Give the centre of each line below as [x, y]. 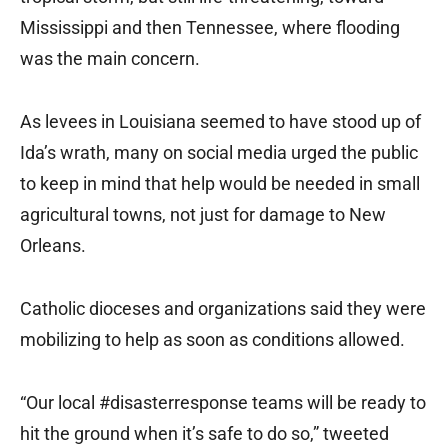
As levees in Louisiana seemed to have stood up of [220, 122]
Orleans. [57, 246]
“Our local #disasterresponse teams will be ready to [223, 403]
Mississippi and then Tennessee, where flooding [210, 28]
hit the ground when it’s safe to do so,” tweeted [204, 434]
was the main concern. [110, 59]
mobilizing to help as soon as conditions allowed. [212, 340]
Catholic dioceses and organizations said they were [223, 309]
